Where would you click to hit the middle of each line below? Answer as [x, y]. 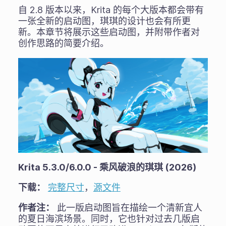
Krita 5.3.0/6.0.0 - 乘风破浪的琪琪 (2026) [107, 167]
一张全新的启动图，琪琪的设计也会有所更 [104, 21]
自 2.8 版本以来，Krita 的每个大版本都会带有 [111, 10]
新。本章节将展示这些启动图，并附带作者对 [109, 32]
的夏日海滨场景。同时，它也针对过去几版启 [109, 219]
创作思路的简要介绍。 [63, 43]
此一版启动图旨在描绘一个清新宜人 [128, 208]
